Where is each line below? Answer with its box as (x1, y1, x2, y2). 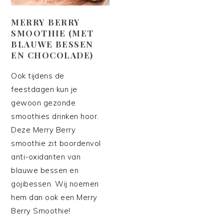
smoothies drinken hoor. (11, 111, 99, 121)
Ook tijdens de (11, 70, 64, 80)
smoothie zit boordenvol (11, 138, 101, 148)
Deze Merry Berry (11, 124, 76, 134)
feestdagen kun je (11, 84, 77, 94)
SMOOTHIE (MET (11, 27, 94, 38)
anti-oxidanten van (11, 151, 81, 161)
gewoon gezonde (11, 97, 76, 107)
